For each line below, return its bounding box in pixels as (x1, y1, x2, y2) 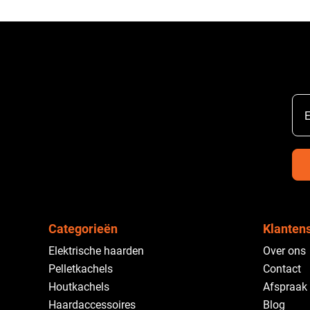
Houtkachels (48, 280, 109, 293)
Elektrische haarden (48, 244, 144, 257)
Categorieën (48, 221, 118, 236)
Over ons (263, 244, 306, 257)
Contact (263, 262, 301, 275)
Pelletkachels (48, 262, 113, 275)
